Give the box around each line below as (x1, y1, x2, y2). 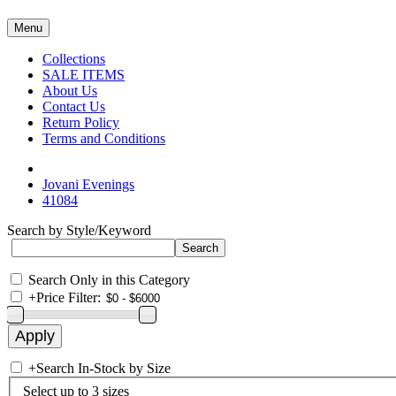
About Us (42, 83, 97, 98)
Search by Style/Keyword (7, 223, 151, 238)
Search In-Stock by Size (36, 361, 171, 376)
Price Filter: (36, 290, 101, 305)
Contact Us (42, 99, 105, 114)
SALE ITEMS (42, 67, 125, 82)
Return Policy (42, 115, 119, 130)
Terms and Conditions (42, 131, 165, 146)
